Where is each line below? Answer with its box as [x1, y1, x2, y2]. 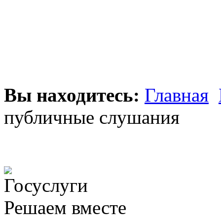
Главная [145, 84, 209, 106]
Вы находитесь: [4, 84, 145, 106]
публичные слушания [4, 106, 180, 128]
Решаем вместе [4, 196, 126, 218]
